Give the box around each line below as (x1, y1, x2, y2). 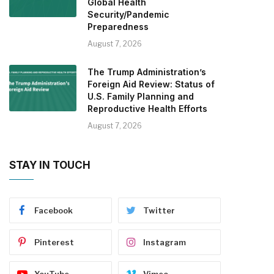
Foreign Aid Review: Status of (87, 78, 215, 89)
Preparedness (87, 21, 149, 32)
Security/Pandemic (87, 9, 169, 20)
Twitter (143, 205, 175, 215)
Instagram (143, 237, 186, 247)
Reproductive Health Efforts (87, 103, 207, 114)
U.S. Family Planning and (87, 91, 194, 102)
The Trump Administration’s (87, 66, 206, 77)
